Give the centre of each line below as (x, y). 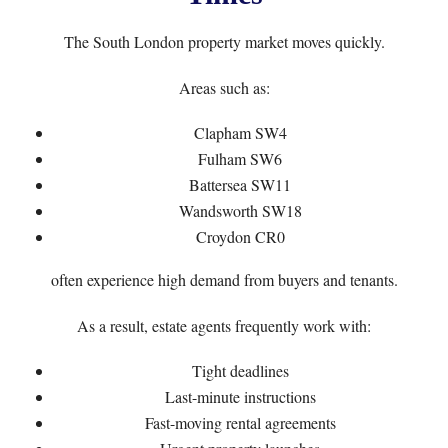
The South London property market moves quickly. (224, 41)
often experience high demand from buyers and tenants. (224, 279)
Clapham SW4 (240, 132)
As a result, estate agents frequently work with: (224, 325)
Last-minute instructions (240, 396)
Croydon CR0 (240, 236)
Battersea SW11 (240, 184)
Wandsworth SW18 (240, 210)
